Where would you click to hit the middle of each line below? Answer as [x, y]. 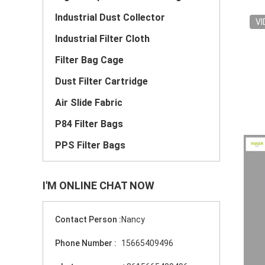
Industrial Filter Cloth [102, 39]
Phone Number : [86, 243]
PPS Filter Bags [90, 145]
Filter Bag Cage [89, 60]
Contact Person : [88, 219]
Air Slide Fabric [89, 103]
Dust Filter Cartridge [101, 81]
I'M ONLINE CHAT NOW [98, 185]
